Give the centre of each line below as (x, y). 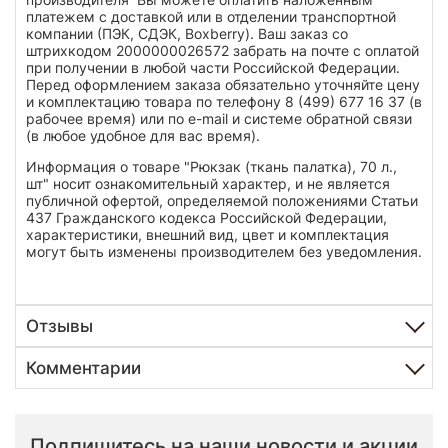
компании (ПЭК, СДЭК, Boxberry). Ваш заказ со (187, 33)
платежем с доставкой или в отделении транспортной (211, 16)
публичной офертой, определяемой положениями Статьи (222, 200)
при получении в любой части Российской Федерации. (213, 67)
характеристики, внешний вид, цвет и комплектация (207, 234)
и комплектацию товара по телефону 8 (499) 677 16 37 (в (224, 101)
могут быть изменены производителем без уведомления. (224, 251)
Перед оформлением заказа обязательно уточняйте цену (223, 84)
